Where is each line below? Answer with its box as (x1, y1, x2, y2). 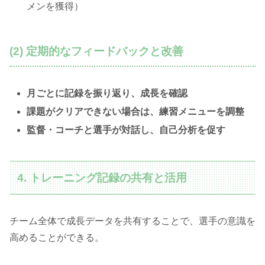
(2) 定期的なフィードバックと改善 (9, 45, 183, 57)
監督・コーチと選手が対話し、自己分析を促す (27, 125, 226, 135)
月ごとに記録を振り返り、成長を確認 (27, 88, 188, 98)
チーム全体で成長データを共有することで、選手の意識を (9, 216, 256, 227)
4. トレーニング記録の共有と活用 (17, 171, 188, 184)
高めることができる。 (9, 232, 104, 243)
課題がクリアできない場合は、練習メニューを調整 (27, 106, 245, 117)
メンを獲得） (27, 1, 84, 12)
